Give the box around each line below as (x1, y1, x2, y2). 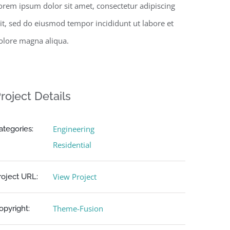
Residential (52, 140, 91, 150)
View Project (52, 171, 97, 182)
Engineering (52, 124, 94, 134)
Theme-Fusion (52, 203, 103, 214)
